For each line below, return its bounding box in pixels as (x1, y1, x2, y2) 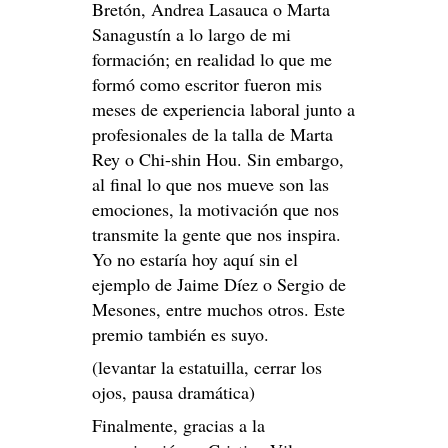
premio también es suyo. (92, 321, 269, 346)
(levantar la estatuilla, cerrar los (92, 354, 322, 379)
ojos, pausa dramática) (92, 379, 255, 404)
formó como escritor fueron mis (92, 71, 322, 96)
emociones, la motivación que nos (92, 196, 339, 221)
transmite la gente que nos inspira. (92, 221, 341, 246)
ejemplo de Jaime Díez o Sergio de (92, 271, 346, 296)
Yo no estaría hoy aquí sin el (92, 246, 298, 271)
